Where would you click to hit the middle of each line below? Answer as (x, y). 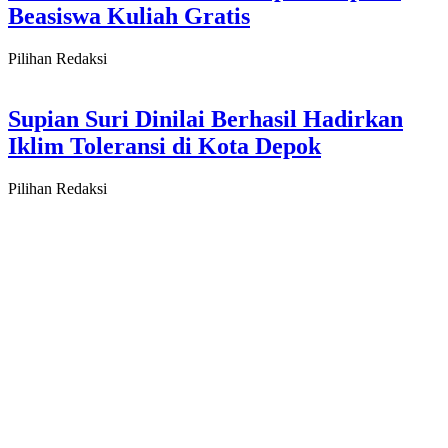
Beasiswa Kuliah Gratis (129, 16)
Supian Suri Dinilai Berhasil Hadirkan (205, 119)
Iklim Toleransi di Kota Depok (164, 146)
